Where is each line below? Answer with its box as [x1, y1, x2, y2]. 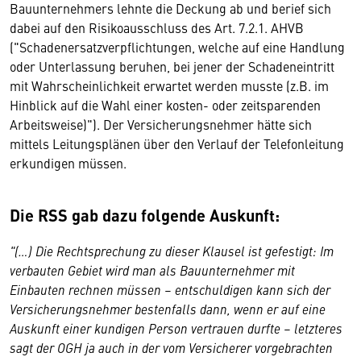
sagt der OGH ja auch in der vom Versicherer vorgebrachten [10, 338, 333, 356]
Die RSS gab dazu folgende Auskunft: [10, 203, 280, 226]
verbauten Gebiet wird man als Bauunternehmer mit [10, 261, 295, 279]
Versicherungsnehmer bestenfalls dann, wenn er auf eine [10, 300, 326, 317]
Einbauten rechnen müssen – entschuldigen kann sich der [10, 280, 330, 298]
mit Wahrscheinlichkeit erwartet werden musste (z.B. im [10, 77, 329, 94]
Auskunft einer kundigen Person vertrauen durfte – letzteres [10, 319, 342, 337]
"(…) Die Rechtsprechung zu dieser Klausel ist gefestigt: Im [10, 242, 334, 259]
